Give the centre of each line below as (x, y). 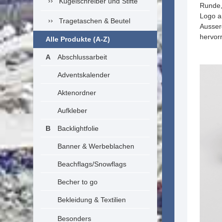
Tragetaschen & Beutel (95, 21)
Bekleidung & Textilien (92, 200)
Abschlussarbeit (82, 57)
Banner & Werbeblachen (96, 146)
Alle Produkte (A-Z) (78, 39)
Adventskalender (84, 75)
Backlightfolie (78, 128)
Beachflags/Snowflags (92, 164)
